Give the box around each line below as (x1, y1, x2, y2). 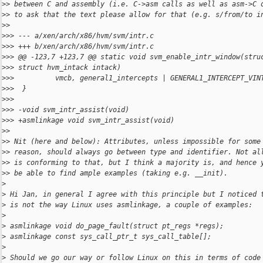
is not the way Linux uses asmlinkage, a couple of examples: (6, 201, 252, 210)
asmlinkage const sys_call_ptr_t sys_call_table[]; (6, 232, 211, 241)
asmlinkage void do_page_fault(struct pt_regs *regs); (6, 222, 224, 231)
